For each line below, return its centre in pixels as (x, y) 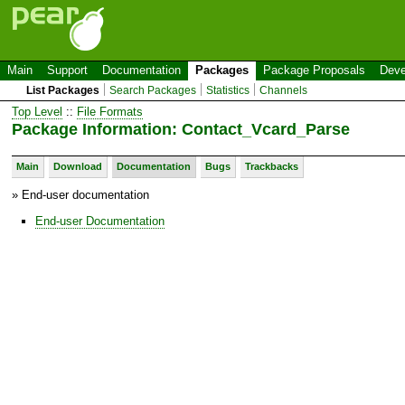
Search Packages (153, 90)
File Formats (110, 111)
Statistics (228, 90)
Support (67, 70)
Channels (284, 90)
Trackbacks (272, 166)
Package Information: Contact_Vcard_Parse (181, 129)
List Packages (63, 90)
